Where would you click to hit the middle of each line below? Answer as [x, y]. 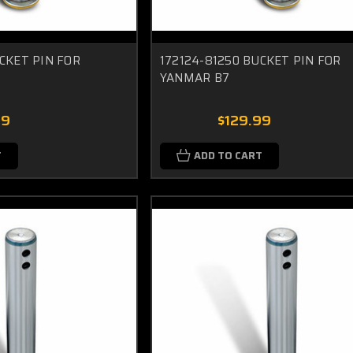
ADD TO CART [228, 155]
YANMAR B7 [195, 78]
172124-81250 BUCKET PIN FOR [250, 60]
